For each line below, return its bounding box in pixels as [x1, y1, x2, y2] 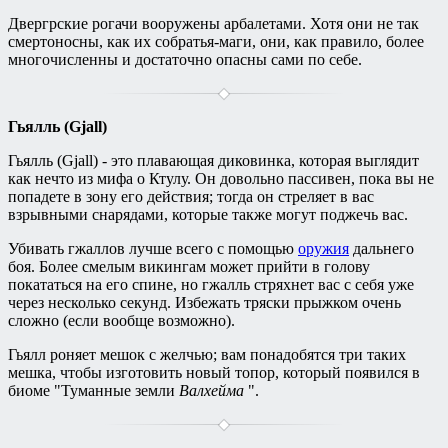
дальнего [349, 240, 414, 258]
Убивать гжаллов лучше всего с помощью [8, 240, 298, 258]
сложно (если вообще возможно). [8, 312, 235, 330]
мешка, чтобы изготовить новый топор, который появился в [8, 364, 420, 382]
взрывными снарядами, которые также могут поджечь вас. [8, 206, 408, 224]
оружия [298, 240, 349, 258]
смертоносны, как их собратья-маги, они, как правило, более [8, 33, 424, 51]
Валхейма [179, 382, 244, 400]
